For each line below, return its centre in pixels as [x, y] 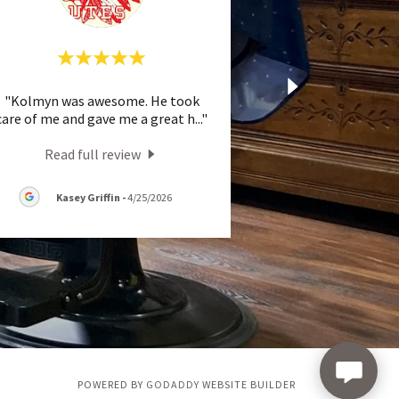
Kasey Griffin [88, 197]
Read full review [93, 155]
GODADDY [173, 385]
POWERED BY [112, 385]
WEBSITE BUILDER [248, 385]
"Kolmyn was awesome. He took [102, 100]
